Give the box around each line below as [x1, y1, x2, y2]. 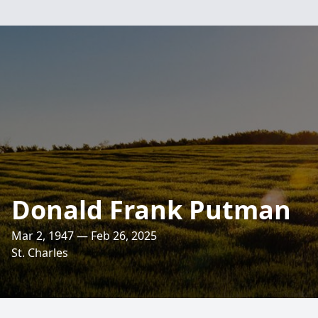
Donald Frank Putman [11, 192, 291, 227]
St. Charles [11, 245, 68, 261]
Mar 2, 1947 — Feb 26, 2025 [11, 228, 157, 243]
